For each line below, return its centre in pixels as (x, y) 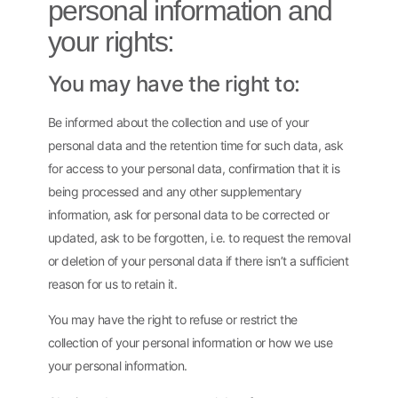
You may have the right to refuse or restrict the (172, 320)
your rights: (111, 41)
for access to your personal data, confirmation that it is (194, 168)
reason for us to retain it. (112, 283)
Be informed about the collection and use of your (178, 122)
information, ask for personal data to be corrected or (188, 214)
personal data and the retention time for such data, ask (195, 145)
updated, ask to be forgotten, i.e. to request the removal (199, 237)
